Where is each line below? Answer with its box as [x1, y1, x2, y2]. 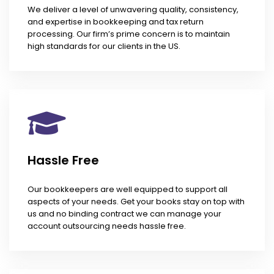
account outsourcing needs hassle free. [28, 220, 186, 232]
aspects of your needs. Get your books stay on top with [28, 196, 245, 208]
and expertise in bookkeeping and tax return [28, 16, 204, 28]
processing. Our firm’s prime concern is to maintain [28, 28, 230, 40]
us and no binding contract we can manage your [28, 208, 221, 220]
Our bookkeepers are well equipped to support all [28, 183, 228, 196]
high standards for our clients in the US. [28, 40, 180, 53]
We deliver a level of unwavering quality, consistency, [28, 4, 239, 16]
